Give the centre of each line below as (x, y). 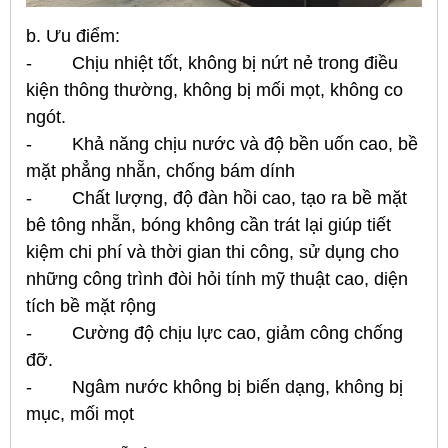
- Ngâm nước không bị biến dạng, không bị (214, 386)
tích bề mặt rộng (93, 305)
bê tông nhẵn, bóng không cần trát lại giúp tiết (208, 224)
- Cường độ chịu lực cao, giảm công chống (214, 332)
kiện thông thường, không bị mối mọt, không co (214, 89)
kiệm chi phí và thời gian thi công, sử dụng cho (212, 251)
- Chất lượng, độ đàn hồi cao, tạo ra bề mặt (216, 197)
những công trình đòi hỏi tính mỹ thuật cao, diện (217, 278)
